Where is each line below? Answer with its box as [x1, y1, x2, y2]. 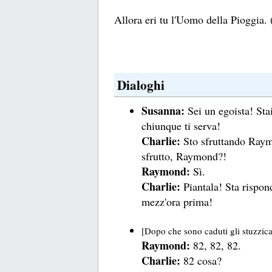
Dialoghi [117, 75, 165, 95]
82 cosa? [180, 253, 222, 268]
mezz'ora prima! [141, 194, 213, 209]
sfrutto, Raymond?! [141, 148, 227, 163]
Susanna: [141, 102, 185, 118]
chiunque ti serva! [141, 118, 221, 133]
